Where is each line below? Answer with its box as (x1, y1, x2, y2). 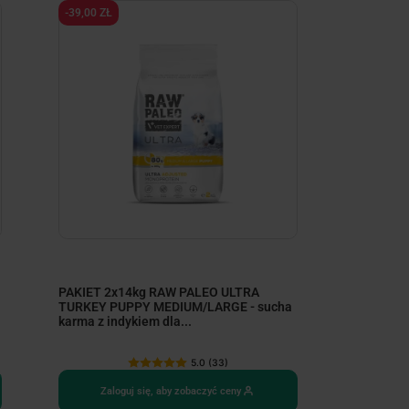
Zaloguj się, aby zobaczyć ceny (100, 384, 242, 397)
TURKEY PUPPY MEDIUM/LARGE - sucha (58, 299, 293, 315)
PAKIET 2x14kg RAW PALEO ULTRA (58, 285, 260, 300)
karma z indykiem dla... (58, 314, 193, 330)
